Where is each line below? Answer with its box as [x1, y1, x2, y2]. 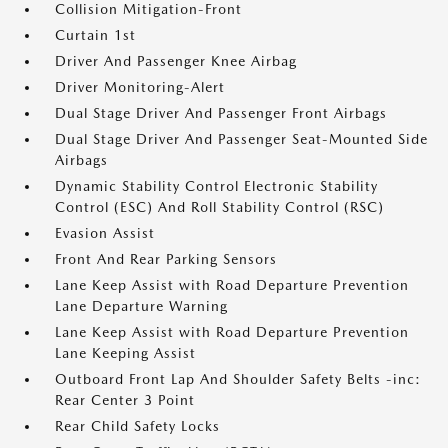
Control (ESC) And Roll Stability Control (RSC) [55, 199, 384, 215]
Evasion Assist [55, 225, 155, 241]
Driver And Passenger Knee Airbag [55, 53, 297, 69]
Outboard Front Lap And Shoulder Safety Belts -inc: [55, 371, 421, 387]
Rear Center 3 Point [55, 392, 195, 408]
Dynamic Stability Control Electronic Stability [55, 178, 378, 194]
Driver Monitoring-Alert [55, 79, 225, 95]
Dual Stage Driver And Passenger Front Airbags [55, 105, 387, 121]
